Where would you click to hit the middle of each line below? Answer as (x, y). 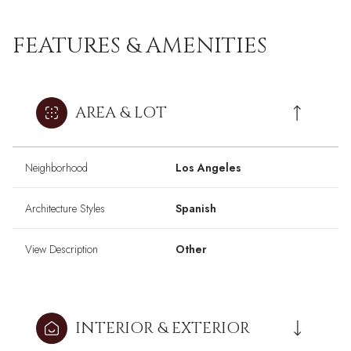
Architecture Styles (65, 209)
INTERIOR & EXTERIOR (163, 328)
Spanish (196, 209)
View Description (62, 250)
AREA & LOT (121, 113)
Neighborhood (56, 168)
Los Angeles (208, 168)
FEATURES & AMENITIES (140, 46)
